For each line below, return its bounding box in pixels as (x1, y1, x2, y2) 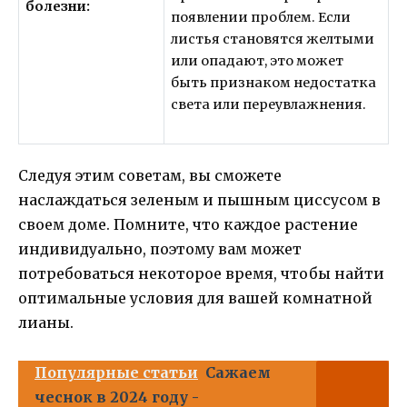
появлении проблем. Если (171, 8, 352, 25)
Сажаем (205, 362, 271, 382)
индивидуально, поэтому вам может (18, 240, 302, 259)
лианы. (18, 313, 74, 333)
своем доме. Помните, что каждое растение (18, 215, 358, 234)
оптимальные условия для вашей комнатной (18, 289, 372, 308)
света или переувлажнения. (171, 95, 367, 113)
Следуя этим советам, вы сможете (18, 166, 282, 185)
